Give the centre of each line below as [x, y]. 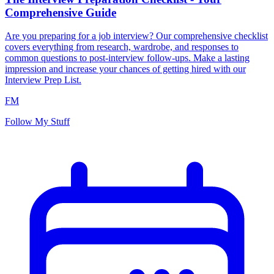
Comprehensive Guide [61, 12]
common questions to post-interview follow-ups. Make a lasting [127, 58]
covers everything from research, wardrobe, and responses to [122, 47]
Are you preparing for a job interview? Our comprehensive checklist [136, 36]
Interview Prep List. [43, 80]
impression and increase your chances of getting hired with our [125, 69]
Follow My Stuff [37, 122]
